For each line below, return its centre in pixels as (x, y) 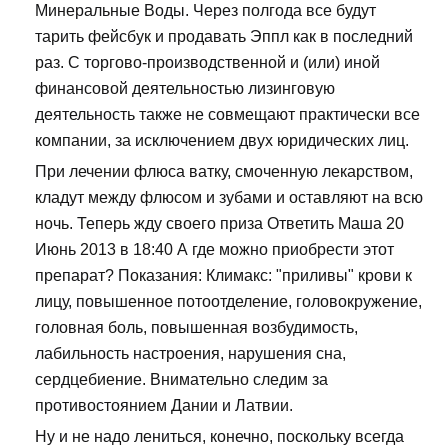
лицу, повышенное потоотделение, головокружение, (228, 302)
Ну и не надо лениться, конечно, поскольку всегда (219, 437)
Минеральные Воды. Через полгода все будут (205, 11)
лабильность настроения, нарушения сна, (190, 354)
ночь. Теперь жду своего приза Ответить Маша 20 (219, 224)
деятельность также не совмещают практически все (227, 115)
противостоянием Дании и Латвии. (164, 406)
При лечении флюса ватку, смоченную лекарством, (224, 172)
